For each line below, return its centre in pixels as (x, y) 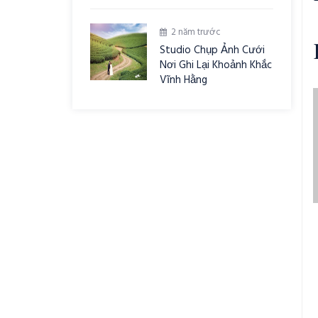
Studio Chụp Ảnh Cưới (212, 50)
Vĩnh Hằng (183, 80)
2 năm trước (196, 32)
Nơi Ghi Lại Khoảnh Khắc (216, 65)
